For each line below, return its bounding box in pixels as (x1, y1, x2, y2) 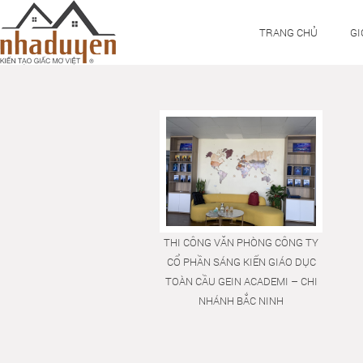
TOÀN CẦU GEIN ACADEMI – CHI (164, 274, 318, 289)
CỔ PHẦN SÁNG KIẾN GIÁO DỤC (166, 254, 316, 270)
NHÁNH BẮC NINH (199, 293, 284, 309)
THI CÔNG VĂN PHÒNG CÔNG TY (164, 235, 319, 250)
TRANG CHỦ (259, 25, 318, 40)
